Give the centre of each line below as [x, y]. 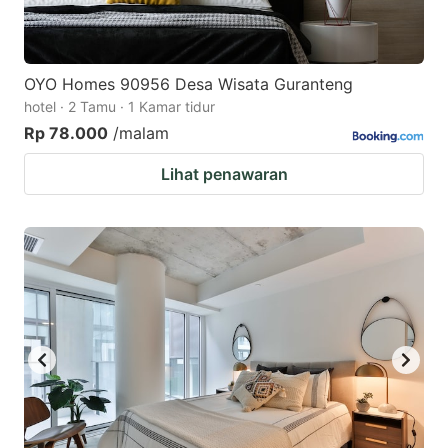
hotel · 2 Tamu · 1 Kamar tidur [119, 107]
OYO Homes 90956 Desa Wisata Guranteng [188, 84]
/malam [141, 133]
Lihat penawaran [224, 174]
